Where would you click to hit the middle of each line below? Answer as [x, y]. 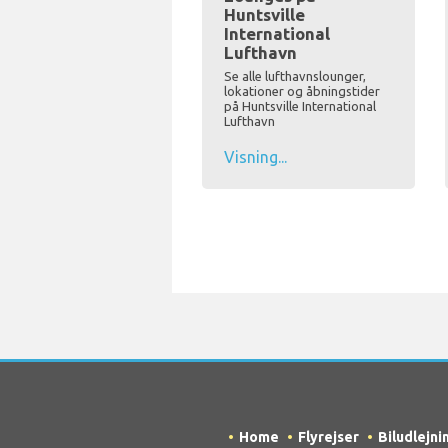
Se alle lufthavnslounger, [295, 76]
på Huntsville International [300, 106]
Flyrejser [328, 437]
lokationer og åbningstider [302, 91]
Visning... [255, 157]
